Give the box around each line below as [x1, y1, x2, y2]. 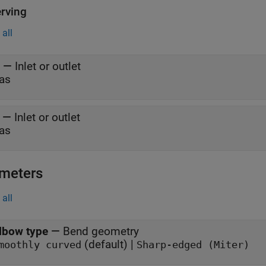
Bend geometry [63, 224, 139, 238]
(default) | [81, 237, 137, 251]
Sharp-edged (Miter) [137, 239, 249, 251]
